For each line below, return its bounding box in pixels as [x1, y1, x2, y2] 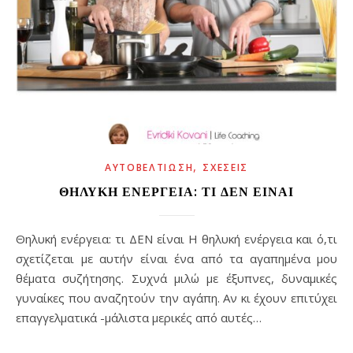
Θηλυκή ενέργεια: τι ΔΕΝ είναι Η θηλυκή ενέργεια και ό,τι [16, 231, 25, 247]
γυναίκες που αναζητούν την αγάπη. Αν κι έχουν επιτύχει [16, 290, 337, 307]
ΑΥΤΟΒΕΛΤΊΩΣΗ [104, 161, 194, 175]
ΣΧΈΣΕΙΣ [203, 161, 249, 175]
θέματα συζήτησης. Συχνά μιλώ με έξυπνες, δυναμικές [16, 270, 337, 287]
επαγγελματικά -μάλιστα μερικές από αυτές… [16, 310, 262, 326]
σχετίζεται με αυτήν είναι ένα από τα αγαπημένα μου [16, 251, 337, 267]
